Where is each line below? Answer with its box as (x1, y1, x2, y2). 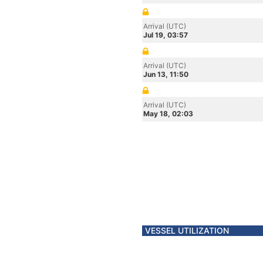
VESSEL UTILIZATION (145, 225, 229, 235)
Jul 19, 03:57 (143, 31, 188, 39)
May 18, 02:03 (143, 109, 193, 118)
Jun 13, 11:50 (143, 70, 188, 79)
